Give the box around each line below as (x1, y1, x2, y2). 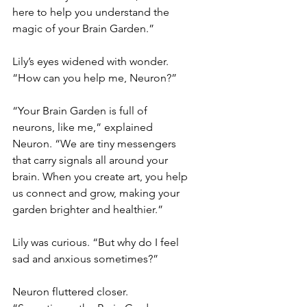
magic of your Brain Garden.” (12, 22, 154, 35)
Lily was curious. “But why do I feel (12, 236, 182, 249)
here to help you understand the (12, 5, 172, 19)
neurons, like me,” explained (12, 121, 156, 134)
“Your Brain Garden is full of (12, 104, 150, 117)
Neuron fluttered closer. (12, 285, 131, 298)
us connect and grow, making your (12, 186, 182, 199)
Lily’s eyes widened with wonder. (12, 55, 171, 68)
